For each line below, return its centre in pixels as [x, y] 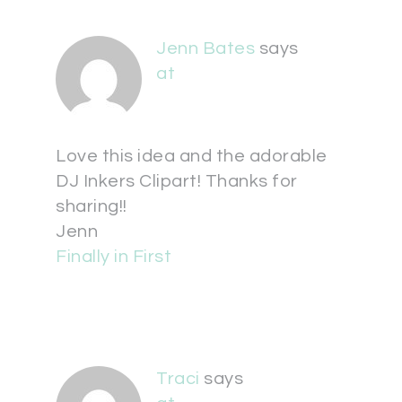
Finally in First [114, 257]
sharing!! [92, 207]
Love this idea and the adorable [192, 157]
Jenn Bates [205, 49]
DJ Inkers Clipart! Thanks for [177, 182]
